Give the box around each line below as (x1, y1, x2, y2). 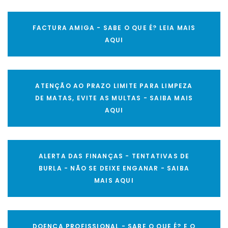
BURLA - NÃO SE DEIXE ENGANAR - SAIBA (38, 164, 190, 173)
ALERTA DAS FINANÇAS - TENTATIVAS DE (38, 152, 190, 161)
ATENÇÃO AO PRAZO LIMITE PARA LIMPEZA (35, 81, 193, 91)
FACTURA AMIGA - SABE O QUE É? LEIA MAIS (32, 23, 196, 33)
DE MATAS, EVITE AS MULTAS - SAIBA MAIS (35, 94, 193, 103)
